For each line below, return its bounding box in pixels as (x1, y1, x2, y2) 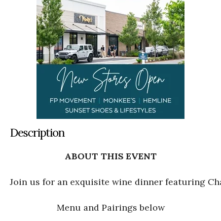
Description (10, 125, 65, 140)
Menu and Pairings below (56, 202, 165, 214)
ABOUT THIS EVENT (64, 150, 157, 162)
